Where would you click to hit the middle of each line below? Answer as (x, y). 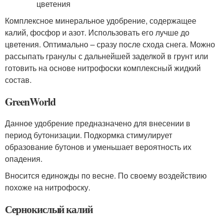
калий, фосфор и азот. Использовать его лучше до (97, 32)
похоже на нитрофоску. (48, 187)
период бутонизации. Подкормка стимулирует (89, 135)
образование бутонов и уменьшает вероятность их (98, 147)
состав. (18, 80)
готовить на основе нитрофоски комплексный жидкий (103, 68)
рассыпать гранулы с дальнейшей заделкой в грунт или (107, 56)
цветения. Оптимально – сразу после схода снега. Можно (110, 44)
